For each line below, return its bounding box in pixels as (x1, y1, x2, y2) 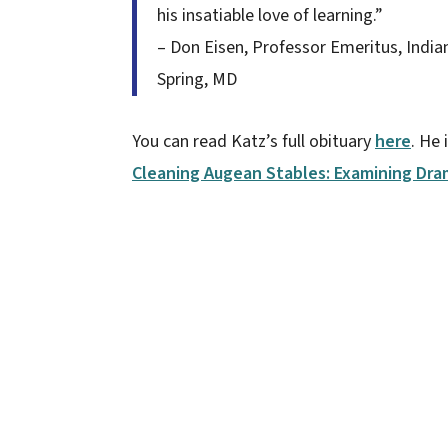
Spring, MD (157, 66, 237, 92)
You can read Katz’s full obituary (132, 128, 375, 154)
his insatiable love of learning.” (157, 2, 383, 28)
